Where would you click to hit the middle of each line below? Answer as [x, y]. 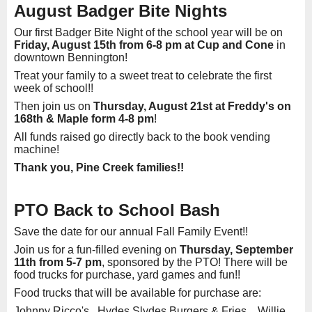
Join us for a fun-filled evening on [97, 250]
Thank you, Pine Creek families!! [99, 168]
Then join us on [54, 107]
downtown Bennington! [71, 58]
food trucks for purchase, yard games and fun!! [127, 275]
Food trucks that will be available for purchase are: [138, 293]
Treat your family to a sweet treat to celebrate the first [143, 76]
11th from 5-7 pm [58, 263]
